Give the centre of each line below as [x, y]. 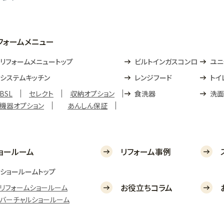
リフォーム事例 [146, 151]
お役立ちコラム [146, 187]
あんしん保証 [87, 105]
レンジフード [153, 77]
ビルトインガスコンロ [166, 61]
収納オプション [92, 93]
